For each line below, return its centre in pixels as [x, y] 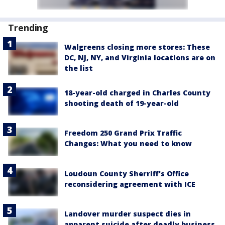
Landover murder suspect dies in [128, 213]
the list [79, 68]
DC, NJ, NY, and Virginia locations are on [140, 58]
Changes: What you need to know [128, 144]
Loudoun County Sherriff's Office [127, 173]
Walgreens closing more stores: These [137, 47]
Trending [28, 28]
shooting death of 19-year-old [122, 103]
